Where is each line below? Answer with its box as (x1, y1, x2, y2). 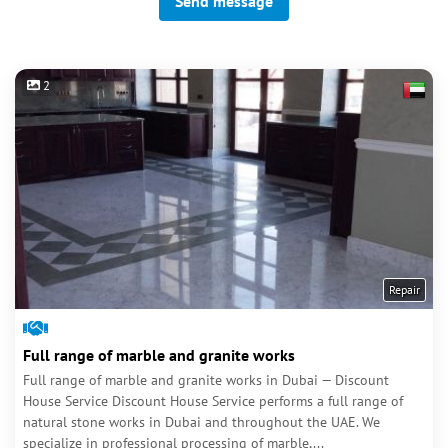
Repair (389, 282, 420, 297)
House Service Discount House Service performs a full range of (23, 392, 403, 410)
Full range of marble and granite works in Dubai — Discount (23, 371, 389, 389)
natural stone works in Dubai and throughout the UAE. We (23, 413, 380, 431)
